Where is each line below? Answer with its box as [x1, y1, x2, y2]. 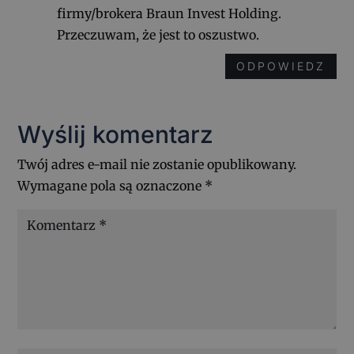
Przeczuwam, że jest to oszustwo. [57, 27, 260, 43]
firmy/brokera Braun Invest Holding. [57, 6, 282, 22]
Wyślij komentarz [17, 119, 214, 149]
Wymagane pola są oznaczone [17, 177, 205, 194]
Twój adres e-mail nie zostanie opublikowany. [17, 156, 297, 172]
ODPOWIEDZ [235, 59, 326, 73]
